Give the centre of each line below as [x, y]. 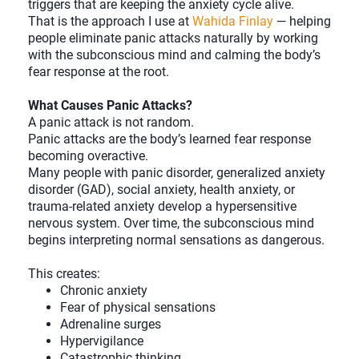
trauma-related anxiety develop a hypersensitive [162, 207]
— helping [302, 22]
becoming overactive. [88, 156]
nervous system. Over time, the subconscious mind [171, 224]
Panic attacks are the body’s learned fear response [169, 139]
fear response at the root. [99, 72]
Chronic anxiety [104, 291]
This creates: [64, 274]
